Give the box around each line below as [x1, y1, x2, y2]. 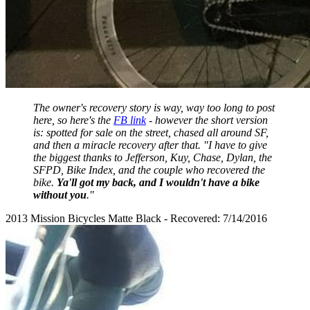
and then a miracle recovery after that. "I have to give [33, 138, 267, 151]
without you [33, 188, 86, 201]
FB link [113, 113, 146, 126]
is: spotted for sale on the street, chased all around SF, [33, 126, 268, 138]
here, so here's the [33, 113, 113, 126]
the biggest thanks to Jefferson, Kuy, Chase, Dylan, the [33, 151, 272, 163]
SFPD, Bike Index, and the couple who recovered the [33, 163, 265, 176]
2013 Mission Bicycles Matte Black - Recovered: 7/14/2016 [6, 212, 267, 224]
